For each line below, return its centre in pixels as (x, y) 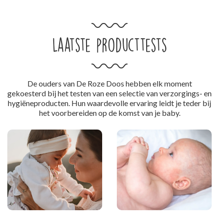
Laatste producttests (109, 45)
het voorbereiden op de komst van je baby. (109, 112)
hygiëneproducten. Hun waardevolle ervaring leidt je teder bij (109, 103)
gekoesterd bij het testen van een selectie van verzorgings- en (109, 93)
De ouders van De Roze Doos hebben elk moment (109, 83)
